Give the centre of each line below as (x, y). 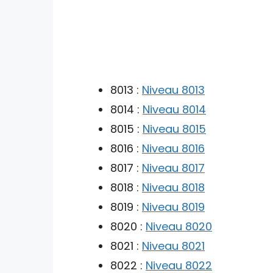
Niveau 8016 (173, 148)
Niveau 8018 (173, 187)
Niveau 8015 (174, 129)
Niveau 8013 (173, 90)
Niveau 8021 (173, 246)
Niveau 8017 (173, 168)
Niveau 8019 (173, 207)
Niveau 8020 (179, 226)
